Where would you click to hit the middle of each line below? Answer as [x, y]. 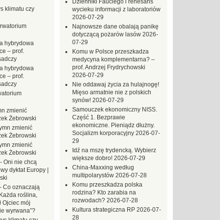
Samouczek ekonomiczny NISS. [115, 110]
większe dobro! [92, 158]
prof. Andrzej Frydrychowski [109, 67]
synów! [82, 100]
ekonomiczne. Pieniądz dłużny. [113, 125]
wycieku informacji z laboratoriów [116, 9]
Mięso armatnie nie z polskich [112, 92]
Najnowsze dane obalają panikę [115, 27]
